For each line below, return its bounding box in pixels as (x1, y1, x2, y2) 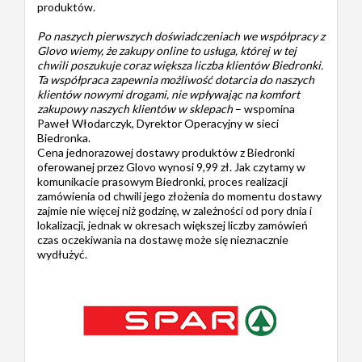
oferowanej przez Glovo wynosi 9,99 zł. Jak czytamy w (37, 159, 305, 174)
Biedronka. (37, 130, 90, 145)
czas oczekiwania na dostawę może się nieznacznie (37, 232, 288, 246)
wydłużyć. (37, 246, 87, 261)
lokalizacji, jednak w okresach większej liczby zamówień (37, 217, 308, 232)
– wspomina (233, 101, 295, 116)
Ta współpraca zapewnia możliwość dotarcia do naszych (37, 72, 314, 86)
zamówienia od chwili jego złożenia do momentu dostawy (37, 188, 322, 203)
